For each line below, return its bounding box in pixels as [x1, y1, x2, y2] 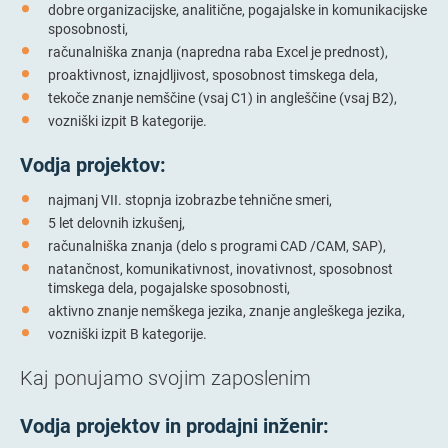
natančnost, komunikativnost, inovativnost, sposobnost [48, 259, 393, 279]
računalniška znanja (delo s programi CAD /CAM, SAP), [48, 236, 386, 256]
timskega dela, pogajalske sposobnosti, [48, 278, 290, 298]
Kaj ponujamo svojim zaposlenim [20, 364, 311, 391]
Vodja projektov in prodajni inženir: [20, 412, 329, 439]
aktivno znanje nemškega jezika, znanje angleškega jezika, [48, 301, 405, 321]
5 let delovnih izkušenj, [48, 213, 185, 233]
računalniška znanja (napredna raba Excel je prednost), [48, 42, 388, 62]
